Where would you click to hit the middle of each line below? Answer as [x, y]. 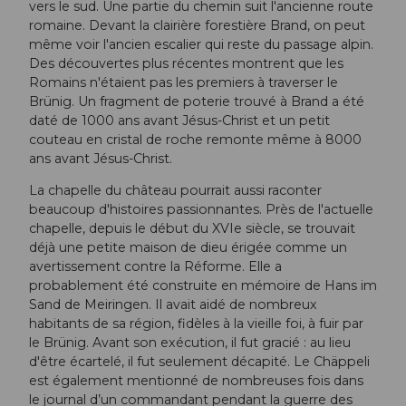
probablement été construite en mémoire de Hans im [203, 286]
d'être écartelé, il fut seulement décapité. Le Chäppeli [199, 362]
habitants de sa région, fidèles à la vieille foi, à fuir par [196, 324]
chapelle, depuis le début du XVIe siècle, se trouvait [192, 229]
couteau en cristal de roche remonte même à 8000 [195, 140]
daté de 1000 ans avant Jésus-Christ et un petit [179, 121]
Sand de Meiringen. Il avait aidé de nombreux [173, 305]
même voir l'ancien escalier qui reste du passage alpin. [201, 45]
